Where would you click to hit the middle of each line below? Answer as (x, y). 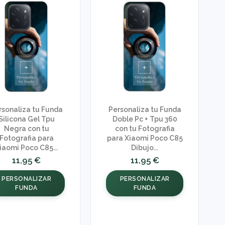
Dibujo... (145, 148)
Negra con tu (26, 129)
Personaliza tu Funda (145, 110)
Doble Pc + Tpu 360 (145, 119)
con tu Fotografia (145, 129)
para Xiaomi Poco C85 (145, 138)
